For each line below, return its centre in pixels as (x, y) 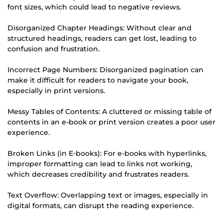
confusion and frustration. (54, 49)
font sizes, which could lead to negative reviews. (94, 7)
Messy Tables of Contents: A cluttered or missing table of (110, 111)
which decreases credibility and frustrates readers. (98, 174)
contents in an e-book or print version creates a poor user (111, 122)
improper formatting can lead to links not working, (100, 164)
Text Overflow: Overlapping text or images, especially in (108, 195)
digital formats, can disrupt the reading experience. (101, 205)
